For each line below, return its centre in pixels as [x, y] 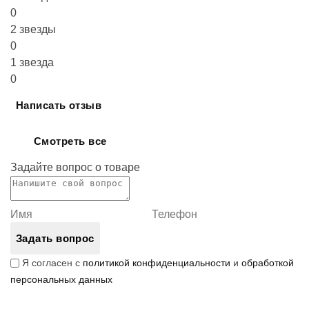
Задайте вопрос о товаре [75, 167]
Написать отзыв [59, 105]
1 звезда [32, 62]
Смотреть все [70, 141]
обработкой [268, 263]
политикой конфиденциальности [157, 263]
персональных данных [61, 279]
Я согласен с [52, 263]
